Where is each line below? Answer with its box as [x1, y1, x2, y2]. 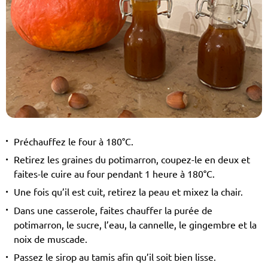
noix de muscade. [13, 233, 87, 245]
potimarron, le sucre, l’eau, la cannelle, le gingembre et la [13, 219, 257, 230]
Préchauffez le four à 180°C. [13, 136, 133, 147]
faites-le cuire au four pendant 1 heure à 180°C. [13, 169, 215, 180]
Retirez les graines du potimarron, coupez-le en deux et [13, 154, 250, 166]
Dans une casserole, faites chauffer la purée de [13, 205, 212, 216]
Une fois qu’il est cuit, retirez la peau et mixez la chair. [13, 187, 243, 198]
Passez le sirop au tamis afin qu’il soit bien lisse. [13, 252, 216, 263]
